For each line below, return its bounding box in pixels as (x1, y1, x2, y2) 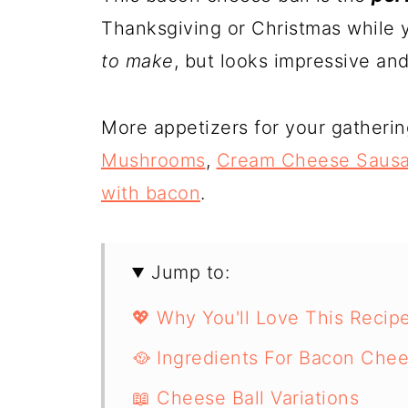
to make (101, 50, 174, 73)
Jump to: (151, 261, 230, 284)
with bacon (101, 182, 200, 205)
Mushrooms (101, 149, 206, 172)
